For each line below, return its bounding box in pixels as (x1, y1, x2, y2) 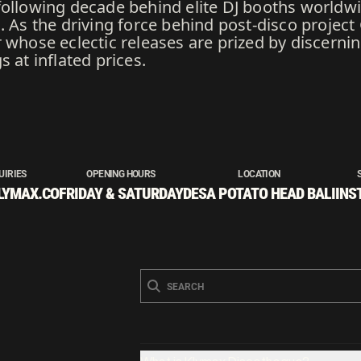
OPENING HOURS (86, 168, 156, 180)
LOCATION (238, 168, 280, 180)
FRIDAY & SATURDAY (59, 184, 183, 203)
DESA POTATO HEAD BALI (183, 184, 335, 203)
